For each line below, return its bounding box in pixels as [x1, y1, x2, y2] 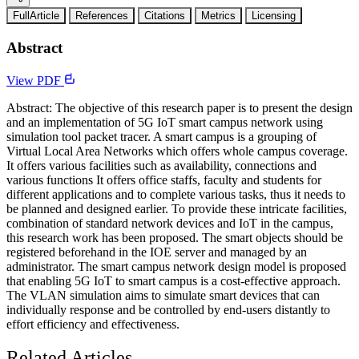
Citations [144, 10, 185, 22]
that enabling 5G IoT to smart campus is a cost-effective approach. [6, 273, 341, 288]
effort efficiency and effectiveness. [6, 317, 179, 331]
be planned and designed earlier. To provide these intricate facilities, [6, 201, 347, 216]
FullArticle [13, 10, 59, 22]
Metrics [201, 10, 236, 22]
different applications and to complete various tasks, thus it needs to [6, 187, 345, 201]
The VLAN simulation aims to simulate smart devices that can [6, 288, 320, 302]
